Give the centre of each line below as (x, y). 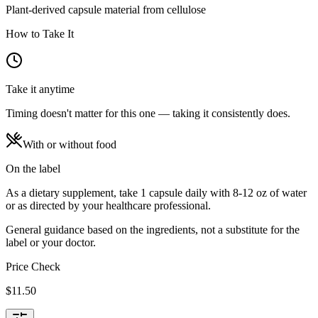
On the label (33, 168)
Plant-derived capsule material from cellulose (106, 9)
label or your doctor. (51, 242)
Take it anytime (40, 89)
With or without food (70, 144)
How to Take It (40, 33)
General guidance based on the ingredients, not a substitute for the (153, 229)
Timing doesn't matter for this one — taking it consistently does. (148, 113)
